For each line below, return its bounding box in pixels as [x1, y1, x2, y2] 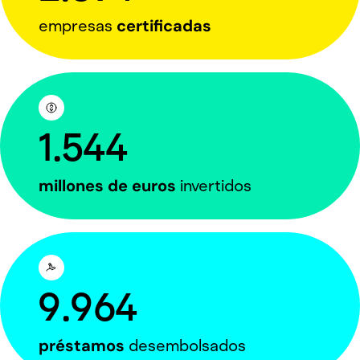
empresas [39, 16, 117, 36]
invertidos [176, 176, 252, 196]
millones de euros [39, 175, 176, 197]
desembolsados [125, 336, 246, 356]
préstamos [39, 335, 125, 357]
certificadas [117, 15, 211, 37]
